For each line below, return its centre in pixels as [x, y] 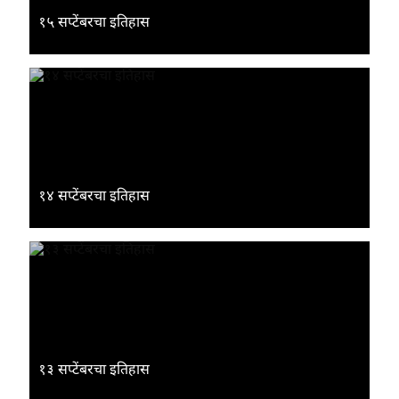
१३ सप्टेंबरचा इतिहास [94, 369]
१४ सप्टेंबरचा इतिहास [94, 195]
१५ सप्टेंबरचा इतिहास [94, 21]
